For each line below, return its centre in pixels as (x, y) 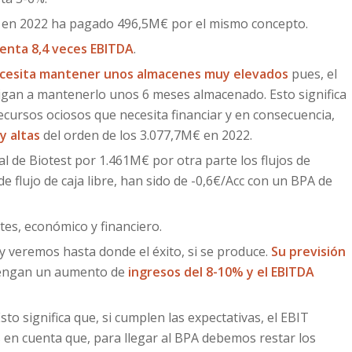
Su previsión (308, 251)
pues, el (314, 74)
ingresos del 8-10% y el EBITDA (221, 272)
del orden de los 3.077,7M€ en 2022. (146, 135)
